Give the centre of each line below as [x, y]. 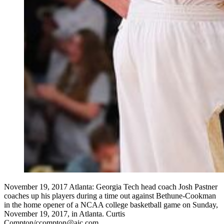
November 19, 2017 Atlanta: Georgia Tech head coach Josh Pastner [111, 187]
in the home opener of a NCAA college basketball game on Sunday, [111, 205]
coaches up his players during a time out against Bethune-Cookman [110, 196]
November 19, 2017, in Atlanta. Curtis [64, 214]
